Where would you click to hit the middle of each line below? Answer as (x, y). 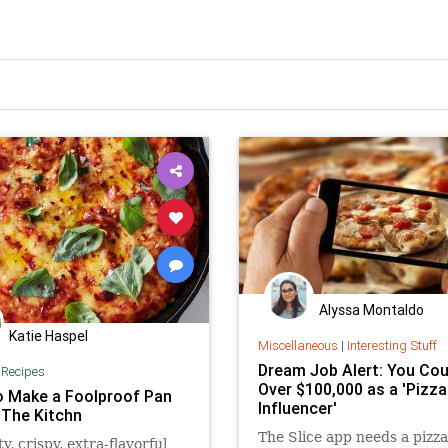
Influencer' (297, 407)
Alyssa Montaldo (371, 310)
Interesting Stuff (391, 345)
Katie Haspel (48, 336)
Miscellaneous (297, 345)
